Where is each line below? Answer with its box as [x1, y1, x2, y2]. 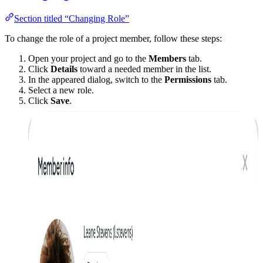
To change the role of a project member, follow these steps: [5, 33, 222, 43]
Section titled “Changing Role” [14, 13, 129, 23]
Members [149, 53, 186, 63]
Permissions [164, 74, 211, 85]
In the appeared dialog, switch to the [28, 74, 164, 85]
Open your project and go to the [28, 53, 149, 63]
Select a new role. [28, 85, 94, 95]
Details [50, 63, 77, 74]
